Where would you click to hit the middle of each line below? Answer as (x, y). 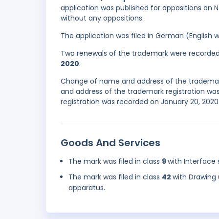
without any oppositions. (102, 18)
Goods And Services (110, 143)
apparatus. (87, 188)
